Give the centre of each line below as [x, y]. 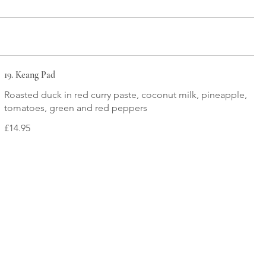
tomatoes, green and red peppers [75, 108]
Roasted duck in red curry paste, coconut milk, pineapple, [125, 95]
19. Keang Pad [29, 75]
